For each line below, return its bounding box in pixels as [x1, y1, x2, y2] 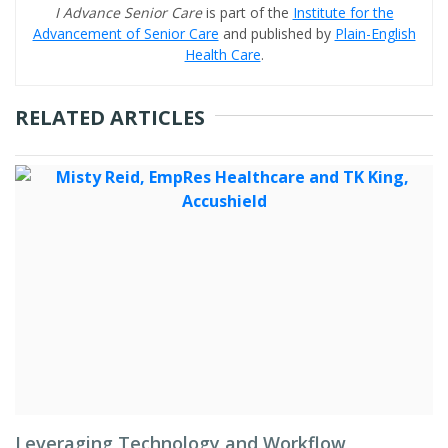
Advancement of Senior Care [32, 24, 219, 43]
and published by [218, 24, 335, 43]
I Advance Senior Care [54, 3, 206, 22]
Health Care [184, 45, 261, 64]
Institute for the [292, 3, 394, 22]
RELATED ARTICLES [15, 104, 205, 131]
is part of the [205, 3, 293, 22]
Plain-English [334, 24, 416, 43]
